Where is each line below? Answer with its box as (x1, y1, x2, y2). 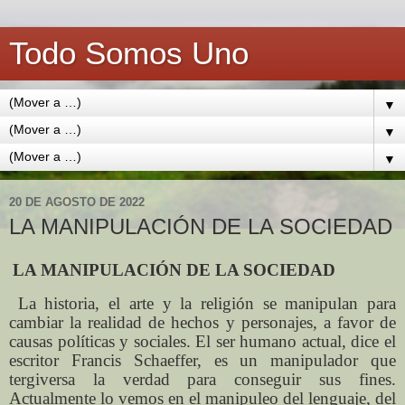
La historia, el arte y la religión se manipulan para (9, 293, 396, 313)
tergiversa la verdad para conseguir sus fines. (9, 369, 396, 389)
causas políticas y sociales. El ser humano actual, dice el (9, 331, 396, 351)
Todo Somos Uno (9, 36, 249, 71)
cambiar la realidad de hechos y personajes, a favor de (9, 312, 396, 332)
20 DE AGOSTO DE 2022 (9, 194, 145, 209)
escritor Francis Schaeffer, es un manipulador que (9, 350, 396, 370)
